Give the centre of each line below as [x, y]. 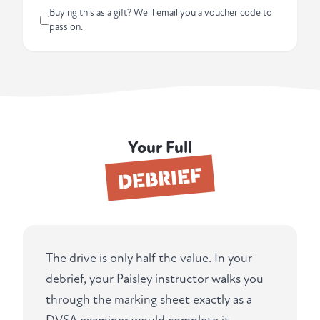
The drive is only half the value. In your [149, 259]
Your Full [160, 148]
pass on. [66, 27]
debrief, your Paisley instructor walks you [155, 279]
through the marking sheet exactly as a [149, 300]
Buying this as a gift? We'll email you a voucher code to [161, 13]
